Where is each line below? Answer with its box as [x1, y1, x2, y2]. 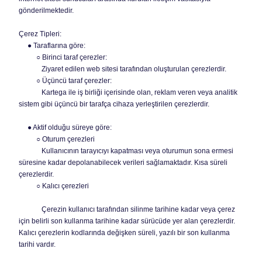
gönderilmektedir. [19, 6, 74, 15]
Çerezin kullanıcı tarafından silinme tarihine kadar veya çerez [19, 205, 235, 213]
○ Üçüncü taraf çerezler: [19, 77, 112, 85]
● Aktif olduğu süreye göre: [19, 123, 112, 132]
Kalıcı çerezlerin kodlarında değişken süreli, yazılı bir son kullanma [19, 229, 230, 237]
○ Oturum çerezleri [19, 135, 95, 143]
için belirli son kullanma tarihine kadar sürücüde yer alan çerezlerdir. [19, 217, 235, 225]
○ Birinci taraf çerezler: [19, 53, 107, 61]
